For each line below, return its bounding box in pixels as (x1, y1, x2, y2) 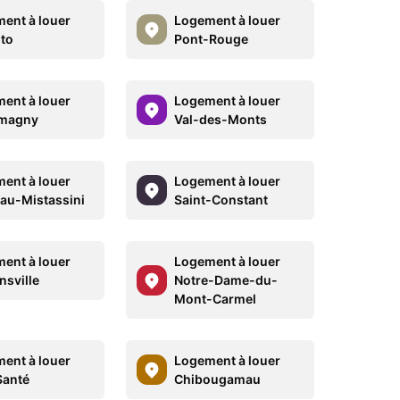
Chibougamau (173, 371, 261, 387)
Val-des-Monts (173, 112, 267, 127)
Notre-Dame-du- (173, 272, 278, 287)
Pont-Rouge (173, 31, 248, 46)
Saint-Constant (173, 192, 268, 207)
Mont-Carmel (173, 291, 256, 306)
